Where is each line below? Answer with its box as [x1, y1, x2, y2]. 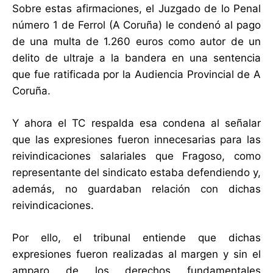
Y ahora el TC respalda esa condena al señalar [12, 117, 261, 130]
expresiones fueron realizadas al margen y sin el [12, 248, 261, 261]
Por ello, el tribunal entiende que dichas [12, 232, 261, 244]
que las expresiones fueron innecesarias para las [12, 133, 261, 146]
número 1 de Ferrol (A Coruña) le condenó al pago [12, 19, 261, 32]
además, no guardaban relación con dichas [12, 183, 261, 196]
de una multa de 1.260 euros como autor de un [12, 35, 261, 48]
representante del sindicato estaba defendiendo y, [12, 166, 261, 179]
